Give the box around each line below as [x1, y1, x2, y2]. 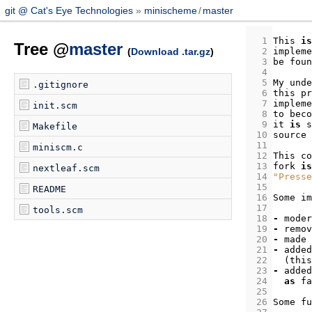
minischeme [143, 4, 197, 16]
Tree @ [14, 40, 70, 59]
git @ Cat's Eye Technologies [4, 4, 136, 16]
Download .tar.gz [131, 46, 211, 58]
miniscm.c [33, 142, 84, 153]
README [33, 184, 67, 195]
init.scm [33, 100, 78, 111]
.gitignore [33, 79, 89, 91]
